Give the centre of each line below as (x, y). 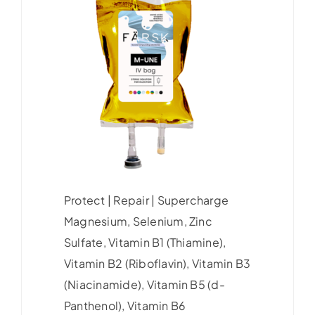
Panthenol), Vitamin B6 (125, 305)
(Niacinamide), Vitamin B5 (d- (144, 284)
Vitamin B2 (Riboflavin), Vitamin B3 (157, 263)
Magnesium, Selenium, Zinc (138, 221)
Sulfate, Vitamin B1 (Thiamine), (145, 242)
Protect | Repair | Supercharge (146, 200)
